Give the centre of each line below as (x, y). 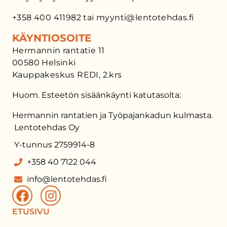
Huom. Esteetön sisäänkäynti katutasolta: (97, 95)
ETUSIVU (31, 212)
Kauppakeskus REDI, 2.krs (67, 75)
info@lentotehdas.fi (67, 179)
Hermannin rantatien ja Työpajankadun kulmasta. (113, 115)
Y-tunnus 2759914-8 (54, 145)
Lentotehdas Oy (47, 127)
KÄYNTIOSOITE (52, 38)
